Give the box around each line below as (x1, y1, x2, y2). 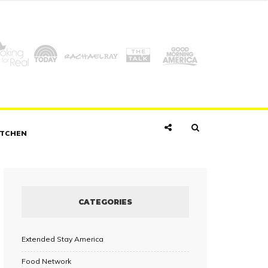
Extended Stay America (22, 234, 103, 243)
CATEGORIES (78, 197, 132, 206)
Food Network (22, 256, 71, 266)
